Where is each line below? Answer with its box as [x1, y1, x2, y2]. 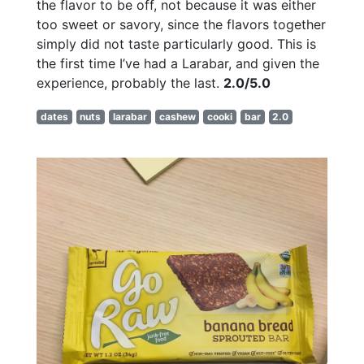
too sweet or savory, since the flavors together [37, 15, 326, 32]
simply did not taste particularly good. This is [37, 35, 316, 52]
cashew [158, 110, 196, 123]
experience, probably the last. [37, 74, 223, 91]
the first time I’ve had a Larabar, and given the [37, 54, 319, 71]
